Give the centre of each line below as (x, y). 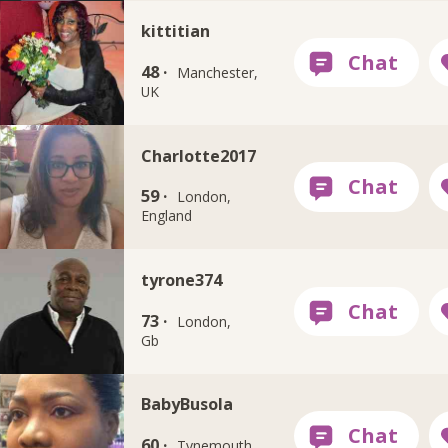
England (166, 216)
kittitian (175, 31)
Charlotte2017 (198, 155)
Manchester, (218, 72)
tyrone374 (181, 279)
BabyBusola (186, 404)
